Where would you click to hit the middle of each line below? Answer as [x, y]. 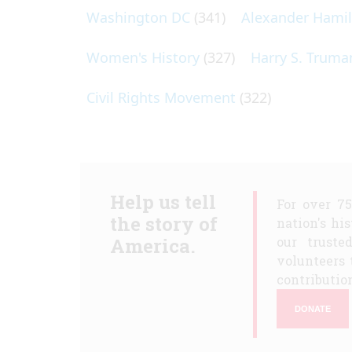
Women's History [143, 57]
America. [152, 246]
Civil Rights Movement [161, 97]
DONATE [313, 308]
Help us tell [163, 202]
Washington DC [138, 17]
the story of [163, 224]
